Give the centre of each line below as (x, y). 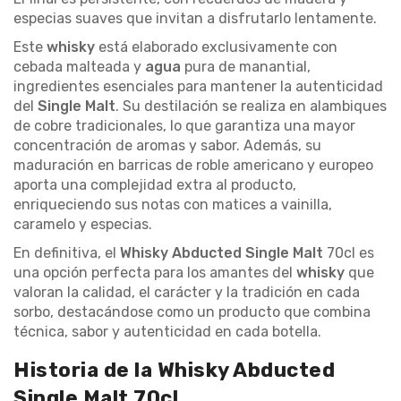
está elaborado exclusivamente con (218, 47)
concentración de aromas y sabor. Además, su (167, 145)
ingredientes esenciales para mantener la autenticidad (198, 86)
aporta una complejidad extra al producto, (155, 184)
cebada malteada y (79, 66)
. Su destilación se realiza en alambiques (251, 106)
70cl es (349, 252)
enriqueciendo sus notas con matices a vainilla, (173, 204)
